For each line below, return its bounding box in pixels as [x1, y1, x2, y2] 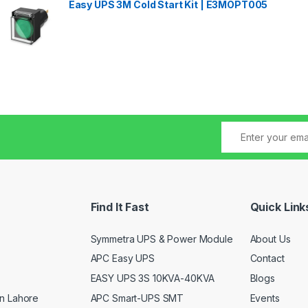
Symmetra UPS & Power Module [90, 232, 233, 245]
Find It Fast [90, 200, 149, 214]
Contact [250, 252, 285, 265]
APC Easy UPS [90, 252, 155, 265]
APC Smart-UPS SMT [90, 291, 184, 304]
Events [250, 291, 280, 304]
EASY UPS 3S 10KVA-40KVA [90, 272, 215, 284]
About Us [250, 232, 291, 245]
